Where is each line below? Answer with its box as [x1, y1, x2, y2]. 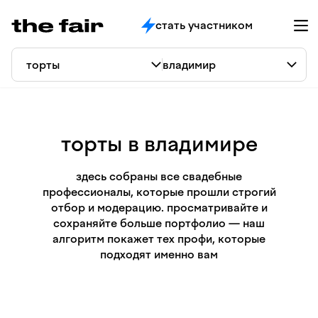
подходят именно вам [100, 248, 218, 261]
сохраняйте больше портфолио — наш [53, 216, 265, 230]
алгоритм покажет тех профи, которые [53, 232, 265, 246]
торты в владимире [60, 131, 258, 157]
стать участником [155, 18, 253, 32]
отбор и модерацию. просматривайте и [50, 201, 268, 214]
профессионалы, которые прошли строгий [42, 185, 276, 199]
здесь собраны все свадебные [76, 170, 242, 183]
